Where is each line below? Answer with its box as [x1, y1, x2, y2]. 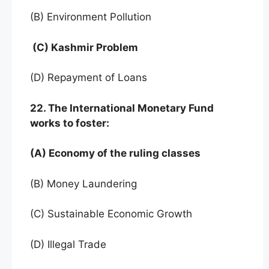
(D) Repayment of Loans [30, 71, 147, 83]
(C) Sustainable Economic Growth [30, 208, 192, 220]
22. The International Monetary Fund [30, 101, 214, 114]
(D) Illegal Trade [30, 238, 106, 250]
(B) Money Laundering [30, 177, 137, 190]
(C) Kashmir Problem [30, 41, 138, 53]
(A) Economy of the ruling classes [30, 147, 201, 159]
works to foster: [30, 116, 109, 129]
